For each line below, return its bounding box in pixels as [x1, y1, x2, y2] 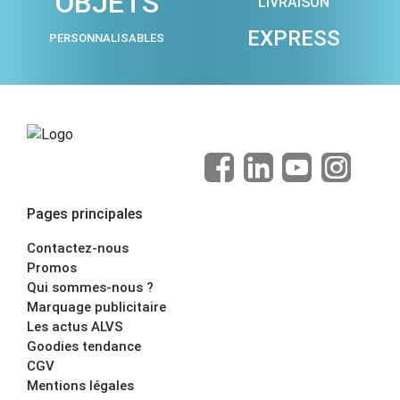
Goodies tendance [27, 337, 141, 354]
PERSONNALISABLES [49, 30, 164, 45]
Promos [27, 259, 77, 276]
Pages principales [27, 204, 143, 222]
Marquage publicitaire [27, 298, 166, 315]
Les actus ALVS [27, 318, 123, 335]
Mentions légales [27, 377, 134, 394]
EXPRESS [246, 25, 340, 51]
